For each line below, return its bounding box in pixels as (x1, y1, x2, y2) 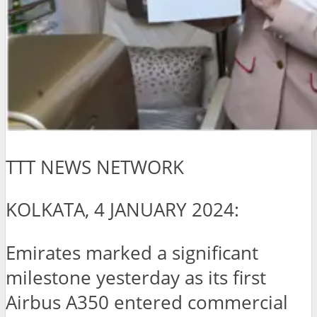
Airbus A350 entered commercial (6, 289, 288, 315)
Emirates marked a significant (6, 240, 258, 265)
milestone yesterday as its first (6, 265, 266, 290)
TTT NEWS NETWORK (6, 154, 184, 180)
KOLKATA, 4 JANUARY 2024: (6, 197, 239, 223)
